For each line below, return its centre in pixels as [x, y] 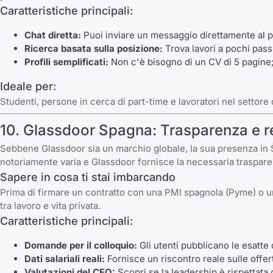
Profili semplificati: [66, 62]
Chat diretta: [53, 35]
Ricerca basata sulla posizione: [94, 49]
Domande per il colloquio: [81, 246]
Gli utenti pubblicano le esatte [204, 246]
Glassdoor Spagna [88, 130]
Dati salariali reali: [65, 259]
